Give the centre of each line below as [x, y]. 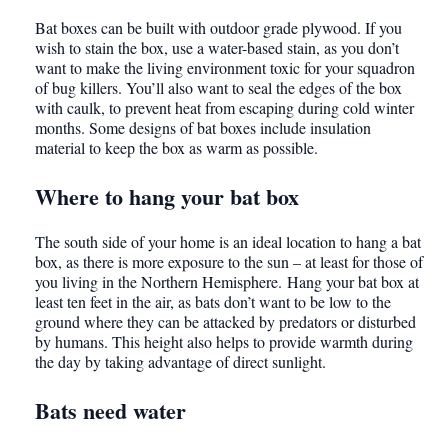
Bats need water [110, 411]
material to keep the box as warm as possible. [176, 148]
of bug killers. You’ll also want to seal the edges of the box [218, 88]
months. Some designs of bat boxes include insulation [203, 128]
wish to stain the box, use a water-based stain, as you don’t [217, 48]
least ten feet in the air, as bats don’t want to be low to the [213, 302]
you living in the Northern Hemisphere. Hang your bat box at [227, 282]
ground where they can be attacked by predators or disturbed [225, 322]
